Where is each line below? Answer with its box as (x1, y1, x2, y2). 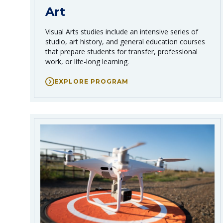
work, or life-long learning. (45, 56, 129, 66)
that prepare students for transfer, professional (45, 46, 198, 56)
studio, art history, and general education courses (45, 36, 205, 46)
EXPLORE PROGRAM (54, 77, 128, 85)
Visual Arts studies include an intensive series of (45, 26, 198, 36)
